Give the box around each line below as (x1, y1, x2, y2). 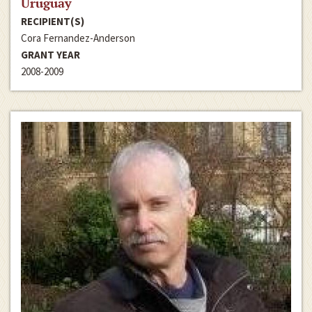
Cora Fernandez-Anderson (21, 31, 135, 45)
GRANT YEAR (21, 47, 80, 61)
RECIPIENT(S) (21, 14, 84, 28)
